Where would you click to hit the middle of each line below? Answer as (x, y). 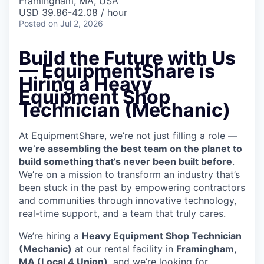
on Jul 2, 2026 (76, 23)
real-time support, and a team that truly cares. (122, 214)
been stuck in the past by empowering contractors (132, 188)
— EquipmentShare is (117, 71)
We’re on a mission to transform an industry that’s (129, 175)
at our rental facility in (124, 249)
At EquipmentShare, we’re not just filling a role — (128, 136)
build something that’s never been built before (126, 162)
